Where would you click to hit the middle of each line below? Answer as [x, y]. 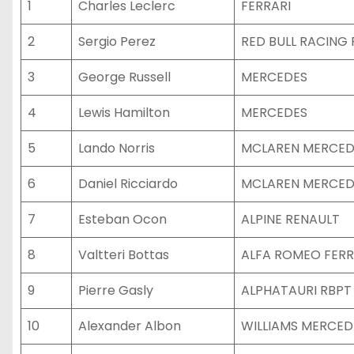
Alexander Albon [130, 326]
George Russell [124, 77]
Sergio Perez [117, 41]
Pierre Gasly [116, 290]
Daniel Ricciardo [128, 184]
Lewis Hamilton [124, 113]
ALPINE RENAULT [290, 219]
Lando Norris [117, 148]
